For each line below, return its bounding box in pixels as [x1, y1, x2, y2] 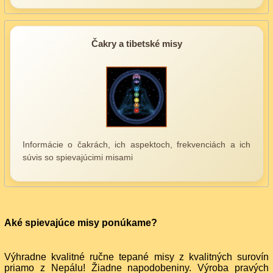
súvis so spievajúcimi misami [23, 152, 133, 162]
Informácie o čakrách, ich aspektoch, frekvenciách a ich [23, 139, 250, 149]
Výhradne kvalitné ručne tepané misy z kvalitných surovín [4, 252, 269, 263]
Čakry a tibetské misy [91, 38, 182, 49]
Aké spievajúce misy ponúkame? [4, 217, 157, 228]
